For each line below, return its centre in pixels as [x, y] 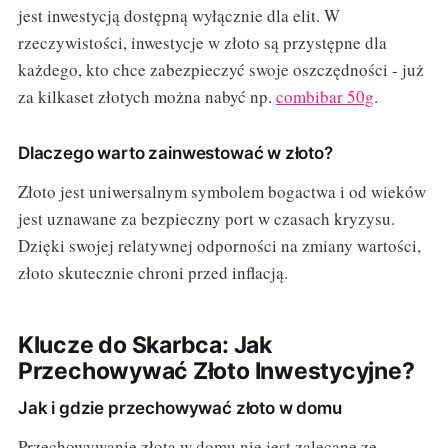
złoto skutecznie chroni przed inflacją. [152, 272]
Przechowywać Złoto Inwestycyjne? [216, 370]
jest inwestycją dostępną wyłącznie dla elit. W [178, 15]
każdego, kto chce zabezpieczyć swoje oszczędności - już [220, 69]
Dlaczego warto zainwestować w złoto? [175, 152]
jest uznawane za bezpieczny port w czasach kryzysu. [206, 218]
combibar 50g [324, 96]
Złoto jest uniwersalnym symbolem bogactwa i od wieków [221, 191]
